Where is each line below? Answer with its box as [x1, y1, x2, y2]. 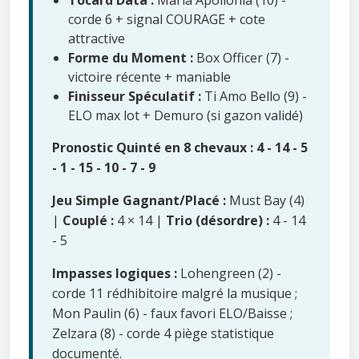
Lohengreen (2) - [177, 264, 281, 283]
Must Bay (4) [226, 192, 305, 210]
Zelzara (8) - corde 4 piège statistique [52, 325, 274, 343]
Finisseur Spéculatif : [68, 87, 201, 106]
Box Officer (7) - [193, 49, 289, 67]
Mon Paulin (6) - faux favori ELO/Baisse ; [52, 305, 292, 323]
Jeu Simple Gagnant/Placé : [52, 192, 226, 210]
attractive [68, 30, 125, 48]
